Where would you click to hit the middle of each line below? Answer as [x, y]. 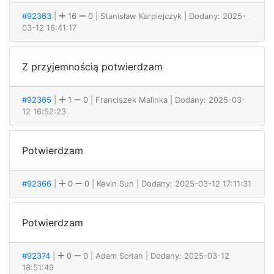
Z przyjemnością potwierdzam [92, 67]
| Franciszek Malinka [130, 100]
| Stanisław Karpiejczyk [140, 16]
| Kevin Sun [114, 183]
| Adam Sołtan [118, 256]
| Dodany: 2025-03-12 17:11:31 [194, 183]
